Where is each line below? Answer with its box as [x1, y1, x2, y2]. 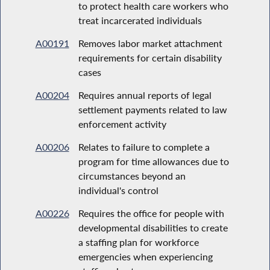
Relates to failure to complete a [78, 140, 210, 152]
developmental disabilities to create [78, 221, 228, 233]
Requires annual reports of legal [78, 89, 212, 101]
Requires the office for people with [78, 207, 224, 219]
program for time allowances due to [78, 155, 229, 167]
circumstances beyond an [78, 169, 186, 181]
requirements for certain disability [78, 51, 222, 63]
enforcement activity [78, 118, 166, 130]
